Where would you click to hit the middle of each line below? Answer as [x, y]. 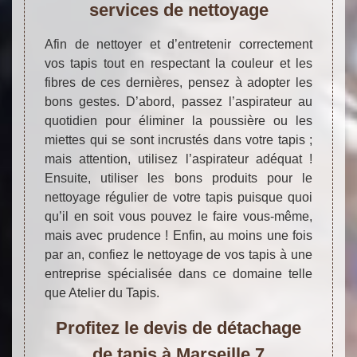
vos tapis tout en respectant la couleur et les [178, 63]
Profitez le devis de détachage [178, 328]
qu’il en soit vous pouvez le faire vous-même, [178, 216]
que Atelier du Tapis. [102, 292]
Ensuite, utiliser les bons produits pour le [178, 178]
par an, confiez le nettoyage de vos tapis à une [178, 254]
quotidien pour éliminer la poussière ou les [178, 120]
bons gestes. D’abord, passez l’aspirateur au [178, 101]
